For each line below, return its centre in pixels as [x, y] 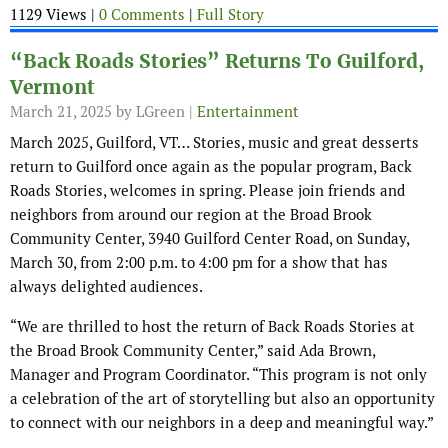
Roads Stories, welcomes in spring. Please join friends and [207, 191]
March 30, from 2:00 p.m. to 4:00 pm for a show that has [199, 263]
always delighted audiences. [106, 287]
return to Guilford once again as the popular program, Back [211, 167]
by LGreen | [154, 112]
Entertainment [248, 112]
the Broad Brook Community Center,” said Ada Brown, [192, 351]
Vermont [52, 88]
